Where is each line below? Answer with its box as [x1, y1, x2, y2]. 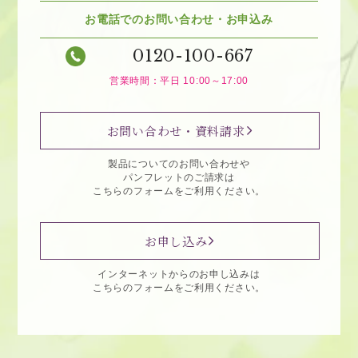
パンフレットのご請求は [123, 171, 235, 183]
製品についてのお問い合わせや [108, 157, 250, 169]
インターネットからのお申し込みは [97, 268, 261, 280]
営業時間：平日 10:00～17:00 [109, 74, 249, 86]
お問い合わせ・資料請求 [106, 121, 245, 139]
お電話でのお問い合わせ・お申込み [85, 12, 273, 26]
